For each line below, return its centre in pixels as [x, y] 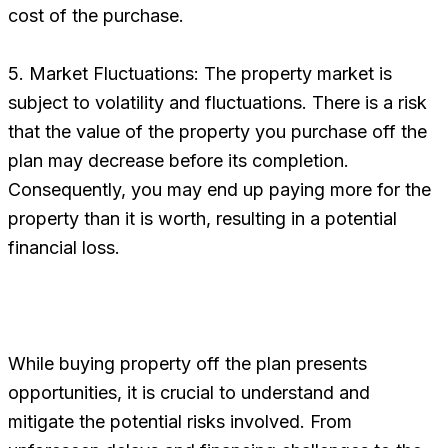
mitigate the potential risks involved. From [180, 421]
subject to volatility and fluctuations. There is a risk [217, 102]
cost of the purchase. [96, 15]
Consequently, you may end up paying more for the [219, 189]
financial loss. [64, 247]
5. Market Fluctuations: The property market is [200, 73]
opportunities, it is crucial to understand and [189, 392]
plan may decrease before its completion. [178, 160]
